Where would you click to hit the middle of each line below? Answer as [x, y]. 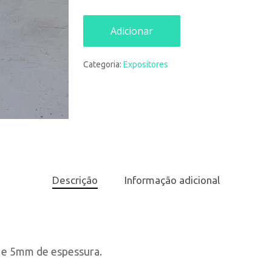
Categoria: [103, 64]
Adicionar [131, 31]
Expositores [145, 64]
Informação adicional [172, 180]
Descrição [75, 180]
